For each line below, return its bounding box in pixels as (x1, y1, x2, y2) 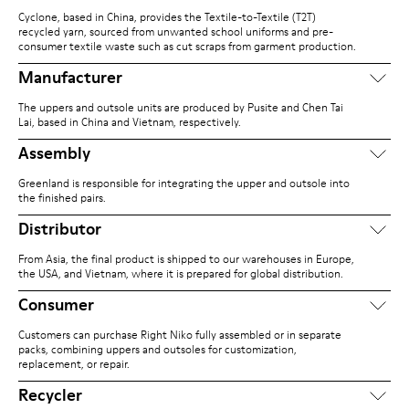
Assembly (18, 142, 90, 164)
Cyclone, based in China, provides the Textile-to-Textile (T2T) (18, 9, 316, 25)
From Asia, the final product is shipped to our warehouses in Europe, (18, 251, 354, 267)
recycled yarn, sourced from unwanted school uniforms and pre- (18, 24, 333, 39)
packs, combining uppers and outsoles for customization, (18, 341, 297, 357)
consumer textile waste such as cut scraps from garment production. (18, 38, 356, 54)
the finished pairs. (18, 190, 106, 205)
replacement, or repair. (18, 356, 130, 372)
